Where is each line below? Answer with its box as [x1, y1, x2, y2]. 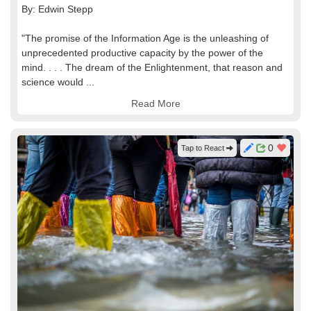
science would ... [22, 76, 94, 87]
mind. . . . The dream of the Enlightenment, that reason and [22, 62, 283, 73]
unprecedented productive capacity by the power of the [22, 47, 263, 58]
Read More [131, 98, 180, 109]
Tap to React [181, 144, 226, 152]
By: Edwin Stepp [22, 3, 93, 15]
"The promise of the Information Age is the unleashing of [22, 33, 269, 44]
